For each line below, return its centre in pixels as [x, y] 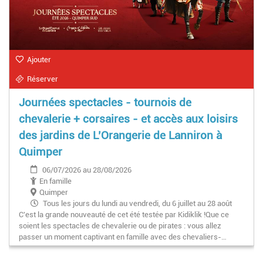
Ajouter [39, 59]
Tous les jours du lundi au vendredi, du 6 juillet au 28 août [137, 203]
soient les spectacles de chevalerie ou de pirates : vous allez [120, 225]
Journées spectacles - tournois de [105, 102]
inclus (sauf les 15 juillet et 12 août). [90, 214]
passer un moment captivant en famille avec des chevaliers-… [123, 237]
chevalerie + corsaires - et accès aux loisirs [128, 119]
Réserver [43, 79]
